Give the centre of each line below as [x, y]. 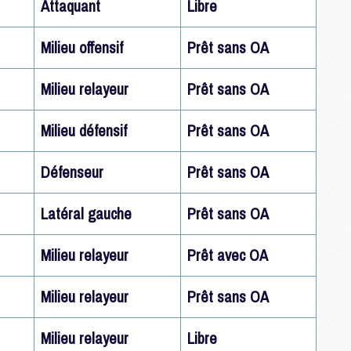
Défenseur [72, 172]
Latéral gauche [86, 213]
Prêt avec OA [228, 255]
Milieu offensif [82, 47]
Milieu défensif [84, 130]
